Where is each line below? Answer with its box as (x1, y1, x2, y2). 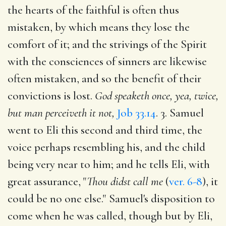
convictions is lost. (8, 88, 95, 103)
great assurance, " (8, 174, 87, 189)
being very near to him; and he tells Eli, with (8, 157, 210, 172)
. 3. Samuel (156, 105, 204, 120)
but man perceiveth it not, (8, 105, 115, 120)
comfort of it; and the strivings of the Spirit (8, 37, 207, 51)
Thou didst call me (87, 174, 163, 189)
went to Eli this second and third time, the (8, 123, 202, 137)
